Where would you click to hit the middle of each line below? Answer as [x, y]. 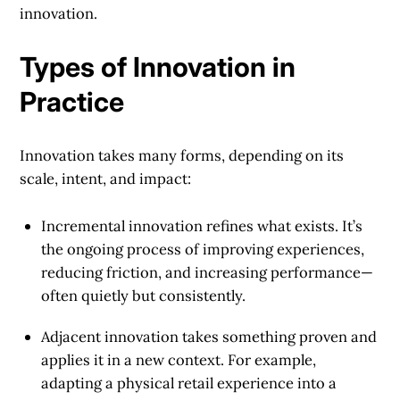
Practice [72, 101]
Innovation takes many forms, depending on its [182, 155]
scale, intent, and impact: [106, 178]
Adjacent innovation [110, 337]
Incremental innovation [122, 226]
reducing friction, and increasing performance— [208, 273]
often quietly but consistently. [144, 296]
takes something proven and [278, 337]
